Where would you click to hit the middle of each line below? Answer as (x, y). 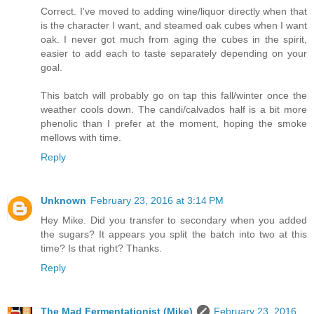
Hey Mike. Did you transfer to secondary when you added (174, 220)
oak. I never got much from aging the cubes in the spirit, (174, 40)
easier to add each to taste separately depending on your (174, 54)
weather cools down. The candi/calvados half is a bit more (174, 110)
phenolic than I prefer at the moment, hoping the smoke (174, 124)
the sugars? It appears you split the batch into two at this (174, 234)
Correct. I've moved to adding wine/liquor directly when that (174, 12)
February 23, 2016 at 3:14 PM (157, 201)
